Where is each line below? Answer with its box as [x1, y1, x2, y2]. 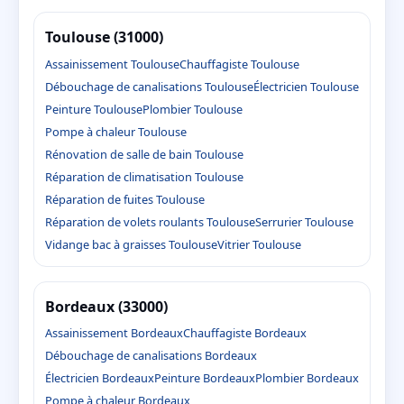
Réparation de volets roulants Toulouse [45, 213, 255, 230]
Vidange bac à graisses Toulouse [45, 235, 217, 252]
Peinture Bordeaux [154, 369, 255, 386]
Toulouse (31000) [45, 27, 163, 48]
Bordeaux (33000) [45, 296, 168, 317]
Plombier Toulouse [142, 100, 243, 117]
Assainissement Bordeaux [45, 324, 183, 341]
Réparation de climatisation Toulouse [45, 168, 243, 185]
